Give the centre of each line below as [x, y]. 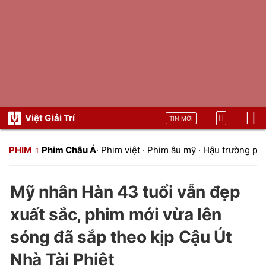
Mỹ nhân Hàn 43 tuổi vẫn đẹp [125, 192]
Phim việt [121, 150]
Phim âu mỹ [172, 150]
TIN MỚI [181, 118]
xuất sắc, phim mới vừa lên [116, 214]
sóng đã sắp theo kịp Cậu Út [121, 237]
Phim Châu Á [69, 150]
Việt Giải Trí [50, 118]
